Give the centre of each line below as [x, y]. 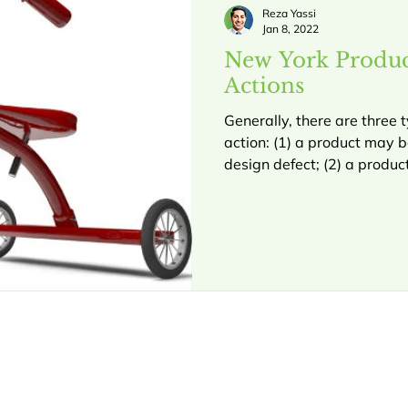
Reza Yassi [289, 13]
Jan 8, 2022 [291, 28]
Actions [264, 85]
